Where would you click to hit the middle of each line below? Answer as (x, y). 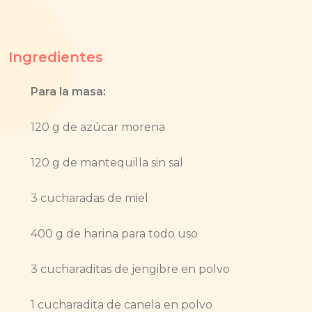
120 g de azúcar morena (98, 127)
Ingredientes (56, 57)
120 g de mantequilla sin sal (107, 163)
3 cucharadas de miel (89, 198)
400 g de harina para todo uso (114, 234)
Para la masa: (68, 92)
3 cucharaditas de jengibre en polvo (130, 270)
